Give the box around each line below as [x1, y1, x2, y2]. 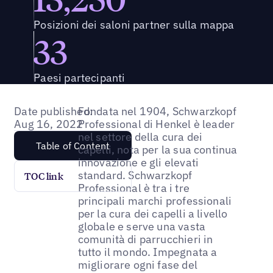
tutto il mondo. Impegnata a [77, 244, 218, 259]
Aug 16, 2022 [14, 116, 83, 131]
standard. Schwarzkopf [77, 168, 193, 182]
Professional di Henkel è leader [77, 116, 235, 131]
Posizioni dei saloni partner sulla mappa [34, 17, 235, 32]
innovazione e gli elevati [77, 155, 199, 169]
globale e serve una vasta [77, 219, 206, 233]
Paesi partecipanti [34, 70, 126, 85]
